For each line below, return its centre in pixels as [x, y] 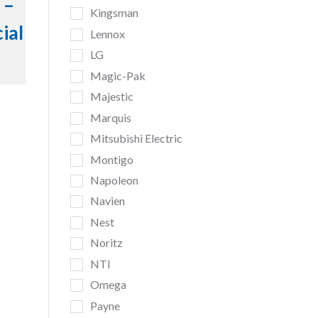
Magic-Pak [117, 75]
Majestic [111, 97]
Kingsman [114, 13]
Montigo [111, 159]
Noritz [106, 243]
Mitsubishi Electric [136, 138]
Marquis [110, 117]
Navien [107, 201]
